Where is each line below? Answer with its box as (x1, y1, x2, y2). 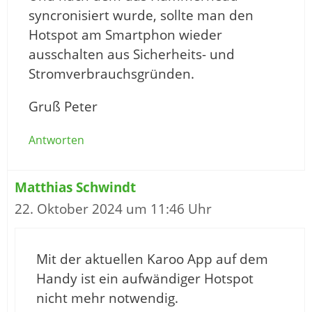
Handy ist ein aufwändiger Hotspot (36, 270, 253, 288)
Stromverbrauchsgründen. (29, 65, 194, 84)
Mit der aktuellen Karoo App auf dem (36, 250, 268, 269)
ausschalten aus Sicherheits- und (29, 45, 235, 64)
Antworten (29, 132, 84, 148)
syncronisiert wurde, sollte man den (29, 6, 253, 25)
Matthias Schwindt (15, 178, 136, 197)
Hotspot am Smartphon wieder (29, 26, 222, 45)
